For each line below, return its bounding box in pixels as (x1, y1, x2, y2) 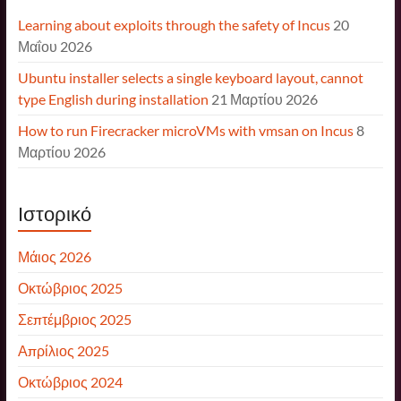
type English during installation (17, 90, 209, 107)
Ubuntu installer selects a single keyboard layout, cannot (17, 68, 363, 86)
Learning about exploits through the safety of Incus (17, 15, 330, 33)
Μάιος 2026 (17, 247, 91, 265)
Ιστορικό (17, 200, 91, 226)
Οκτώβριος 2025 (17, 278, 123, 296)
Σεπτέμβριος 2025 (17, 310, 132, 328)
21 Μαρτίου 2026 (210, 90, 318, 107)
